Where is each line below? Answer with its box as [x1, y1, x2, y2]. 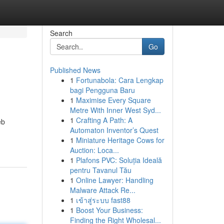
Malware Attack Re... [69, 185, 135, 195]
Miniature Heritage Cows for [75, 135, 164, 145]
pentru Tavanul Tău [69, 165, 131, 175]
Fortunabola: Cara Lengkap [75, 75, 163, 85]
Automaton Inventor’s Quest [69, 125, 158, 135]
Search [49, 28, 72, 38]
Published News [49, 65, 100, 75]
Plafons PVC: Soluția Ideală [75, 155, 162, 165]
